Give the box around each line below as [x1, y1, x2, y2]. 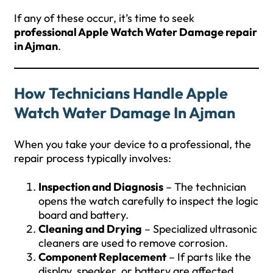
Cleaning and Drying [38, 221, 142, 236]
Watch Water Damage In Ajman [14, 102, 235, 122]
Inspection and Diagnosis [38, 179, 163, 194]
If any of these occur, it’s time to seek [14, 10, 194, 25]
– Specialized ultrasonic [142, 221, 257, 236]
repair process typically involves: [14, 151, 171, 165]
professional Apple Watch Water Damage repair [14, 24, 257, 39]
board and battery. [38, 207, 129, 222]
